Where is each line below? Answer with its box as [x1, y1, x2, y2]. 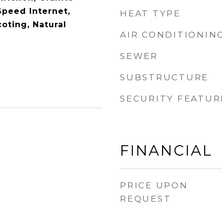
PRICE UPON [120, 180, 188, 190]
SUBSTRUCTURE [120, 72, 209, 82]
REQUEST [120, 194, 171, 204]
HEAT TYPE [120, 8, 181, 18]
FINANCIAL [120, 142, 213, 159]
